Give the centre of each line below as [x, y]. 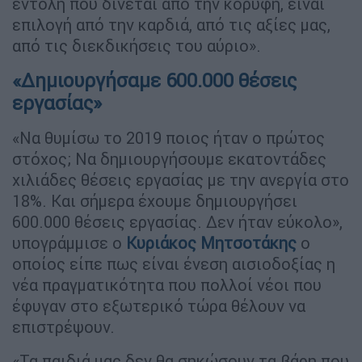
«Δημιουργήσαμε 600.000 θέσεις [154, 80]
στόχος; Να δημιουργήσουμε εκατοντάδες [169, 158]
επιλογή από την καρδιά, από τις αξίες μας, [171, 24]
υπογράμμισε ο [69, 242]
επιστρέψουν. [63, 326]
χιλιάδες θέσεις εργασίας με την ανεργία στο [181, 179]
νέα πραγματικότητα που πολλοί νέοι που [167, 284]
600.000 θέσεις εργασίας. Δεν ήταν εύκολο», [177, 221]
